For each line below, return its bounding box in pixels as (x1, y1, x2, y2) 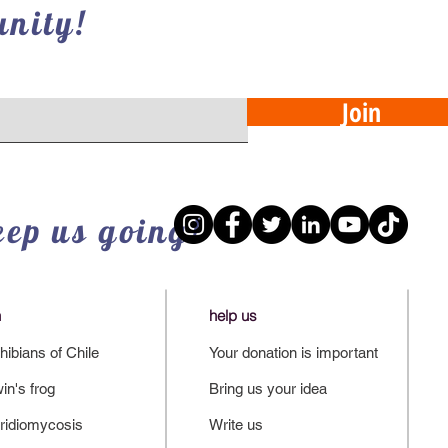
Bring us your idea (209, 380, 327, 397)
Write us (209, 416, 263, 433)
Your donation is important (209, 344, 378, 361)
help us (209, 306, 257, 325)
